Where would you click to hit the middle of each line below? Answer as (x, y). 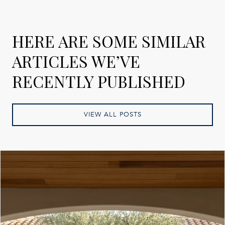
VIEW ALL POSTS (113, 115)
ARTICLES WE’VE (76, 61)
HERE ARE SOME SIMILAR (109, 41)
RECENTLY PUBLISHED (99, 81)
